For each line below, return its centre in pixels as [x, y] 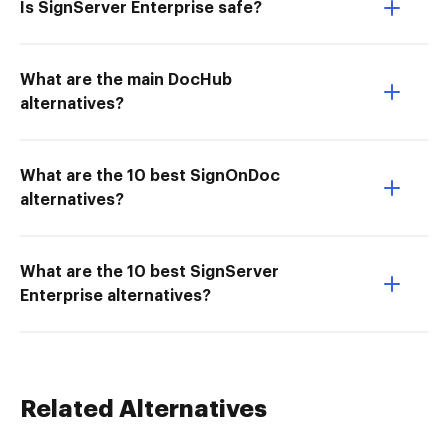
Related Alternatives [143, 409]
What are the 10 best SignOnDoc [150, 176]
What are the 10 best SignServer [149, 272]
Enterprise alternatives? [115, 296]
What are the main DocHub [126, 80]
